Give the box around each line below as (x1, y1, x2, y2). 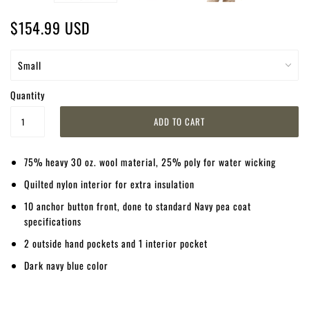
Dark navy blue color (24, 258, 108, 272)
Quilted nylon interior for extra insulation (24, 177, 195, 191)
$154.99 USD (10, 17, 90, 39)
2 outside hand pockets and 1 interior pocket (24, 236, 208, 250)
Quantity (10, 88, 45, 102)
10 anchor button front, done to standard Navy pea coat (24, 199, 251, 213)
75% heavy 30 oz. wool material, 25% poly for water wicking (24, 154, 276, 169)
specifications (24, 214, 81, 228)
